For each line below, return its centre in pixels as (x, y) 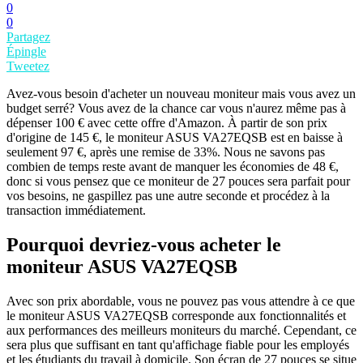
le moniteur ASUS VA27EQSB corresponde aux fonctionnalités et (176, 316)
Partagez (28, 37)
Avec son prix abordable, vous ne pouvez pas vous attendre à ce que (181, 301)
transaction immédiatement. (76, 211)
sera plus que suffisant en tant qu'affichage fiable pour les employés (178, 345)
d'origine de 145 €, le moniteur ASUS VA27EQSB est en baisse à (175, 138)
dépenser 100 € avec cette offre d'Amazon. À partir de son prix (167, 123)
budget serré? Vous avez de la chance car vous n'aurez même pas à (176, 109)
